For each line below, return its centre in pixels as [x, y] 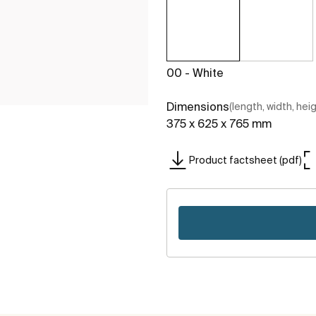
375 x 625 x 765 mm [219, 124]
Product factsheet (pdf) [245, 160]
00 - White [195, 73]
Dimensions [198, 107]
